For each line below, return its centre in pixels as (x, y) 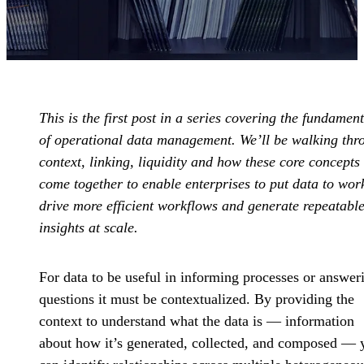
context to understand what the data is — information (197, 321)
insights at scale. (89, 228)
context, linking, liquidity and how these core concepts (199, 162)
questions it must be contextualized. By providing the (197, 299)
